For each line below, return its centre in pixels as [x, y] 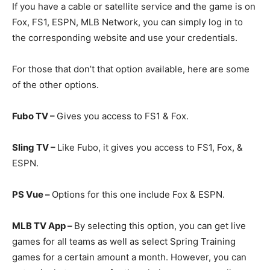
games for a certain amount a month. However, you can [129, 257]
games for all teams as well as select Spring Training [124, 241]
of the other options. [55, 84]
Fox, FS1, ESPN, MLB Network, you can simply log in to [127, 22]
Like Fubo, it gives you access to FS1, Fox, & [150, 147]
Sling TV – [35, 147]
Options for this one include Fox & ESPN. [138, 194]
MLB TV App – [43, 225]
